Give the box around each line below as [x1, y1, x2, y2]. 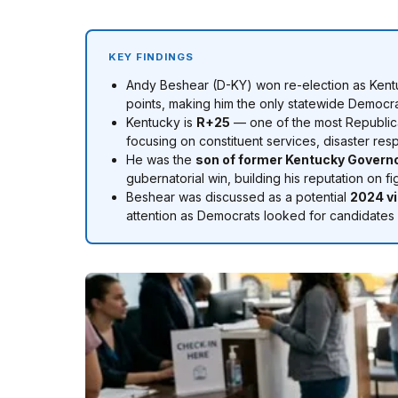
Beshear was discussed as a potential [126, 189, 350, 204]
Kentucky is [126, 115, 196, 130]
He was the [126, 152, 195, 167]
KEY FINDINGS [108, 51, 195, 63]
